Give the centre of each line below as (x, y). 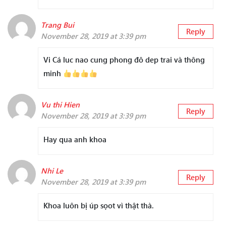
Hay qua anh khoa (75, 139)
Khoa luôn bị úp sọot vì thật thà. (99, 206)
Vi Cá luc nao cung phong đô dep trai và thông (124, 60)
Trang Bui (58, 25)
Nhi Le (52, 171)
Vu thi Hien (60, 105)
